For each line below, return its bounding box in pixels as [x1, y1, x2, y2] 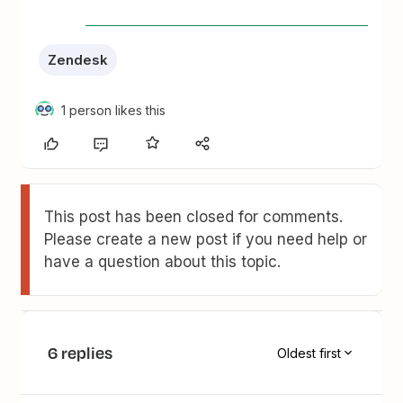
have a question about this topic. [44, 253, 282, 271]
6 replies [48, 341, 113, 364]
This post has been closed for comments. [44, 208, 344, 226]
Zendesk [48, 51, 109, 68]
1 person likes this [61, 103, 166, 118]
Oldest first [276, 345, 341, 361]
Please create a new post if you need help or [44, 230, 368, 248]
